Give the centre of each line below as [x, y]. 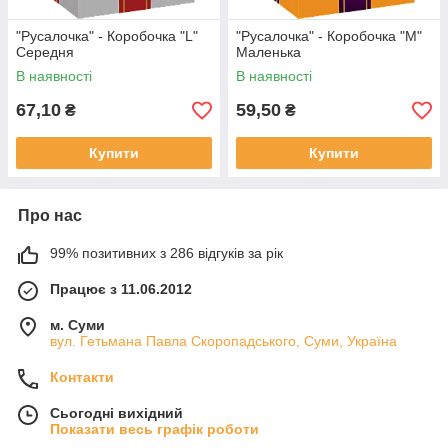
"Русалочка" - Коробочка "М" [329, 36]
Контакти [82, 377]
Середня [45, 52]
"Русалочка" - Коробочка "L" [107, 36]
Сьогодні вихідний [116, 413]
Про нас [50, 215]
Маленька [268, 52]
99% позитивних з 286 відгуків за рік [166, 253]
